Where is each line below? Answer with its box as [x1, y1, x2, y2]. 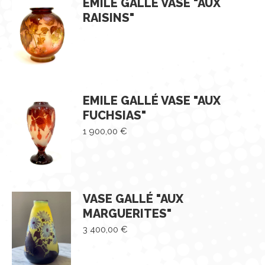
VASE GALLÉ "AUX [83, 191, 183, 206]
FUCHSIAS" [83, 108, 146, 123]
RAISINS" [83, 11, 134, 25]
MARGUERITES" [83, 206, 172, 221]
